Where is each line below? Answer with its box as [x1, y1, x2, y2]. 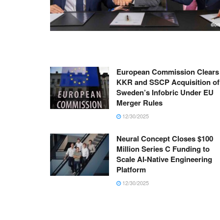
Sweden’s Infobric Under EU [116, 87, 214, 98]
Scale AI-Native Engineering [116, 154, 212, 165]
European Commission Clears [116, 66, 219, 78]
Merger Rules [116, 97, 163, 109]
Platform [116, 164, 146, 175]
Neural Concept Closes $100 [116, 133, 213, 144]
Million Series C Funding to [116, 143, 210, 155]
